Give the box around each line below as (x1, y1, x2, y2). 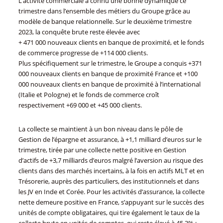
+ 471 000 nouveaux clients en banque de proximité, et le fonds (18, 38, 204, 47)
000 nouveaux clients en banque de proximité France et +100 (18, 69, 198, 79)
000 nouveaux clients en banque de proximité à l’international (18, 80, 201, 89)
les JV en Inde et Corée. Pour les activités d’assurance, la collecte (18, 187, 205, 196)
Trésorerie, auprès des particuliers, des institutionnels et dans (18, 176, 199, 186)
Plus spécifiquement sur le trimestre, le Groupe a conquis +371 (18, 59, 202, 68)
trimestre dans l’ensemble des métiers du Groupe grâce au (18, 6, 190, 16)
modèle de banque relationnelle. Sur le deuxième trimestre (18, 17, 192, 26)
